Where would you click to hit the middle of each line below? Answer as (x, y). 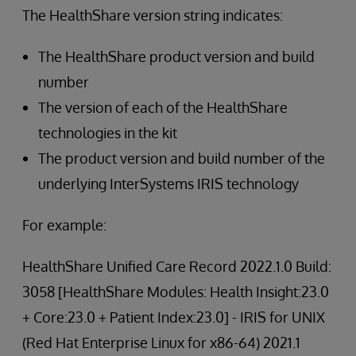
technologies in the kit (108, 133)
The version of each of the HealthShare (163, 107)
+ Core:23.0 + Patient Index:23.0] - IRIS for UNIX (174, 317)
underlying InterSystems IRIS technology (168, 184)
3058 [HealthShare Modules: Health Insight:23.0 (176, 292)
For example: (64, 225)
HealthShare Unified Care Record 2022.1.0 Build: (177, 266)
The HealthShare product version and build (176, 56)
